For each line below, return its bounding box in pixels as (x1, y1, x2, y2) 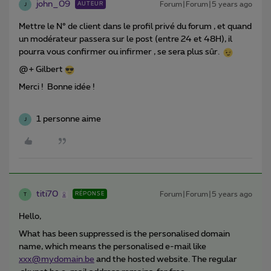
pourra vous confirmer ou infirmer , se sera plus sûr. (19, 48, 223, 57)
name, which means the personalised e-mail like (19, 243, 206, 252)
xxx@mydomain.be (19, 255, 94, 264)
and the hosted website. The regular (94, 255, 237, 264)
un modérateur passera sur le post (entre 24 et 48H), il (19, 35, 232, 44)
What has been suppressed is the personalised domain (19, 230, 230, 239)
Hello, (19, 212, 41, 221)
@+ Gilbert (19, 65, 65, 74)
